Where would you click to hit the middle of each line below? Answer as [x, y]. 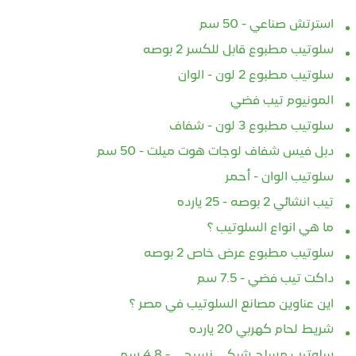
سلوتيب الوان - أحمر [280, 178]
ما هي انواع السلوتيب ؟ [271, 228]
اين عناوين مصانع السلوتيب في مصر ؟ [232, 305]
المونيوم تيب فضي [282, 101]
